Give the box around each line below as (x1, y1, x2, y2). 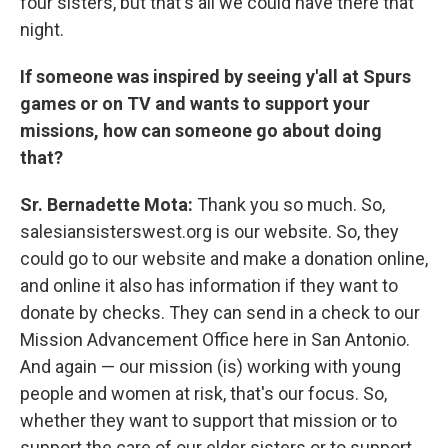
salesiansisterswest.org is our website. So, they (20, 220, 399, 242)
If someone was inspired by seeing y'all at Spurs (20, 65, 411, 87)
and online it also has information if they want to (20, 274, 398, 296)
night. (20, 18, 64, 40)
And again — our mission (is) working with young (20, 355, 401, 377)
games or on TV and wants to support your (20, 92, 370, 114)
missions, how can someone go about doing (20, 119, 382, 141)
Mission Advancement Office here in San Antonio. (20, 328, 410, 350)
